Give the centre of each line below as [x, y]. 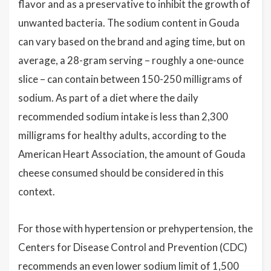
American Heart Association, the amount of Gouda [132, 154]
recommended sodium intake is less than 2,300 [123, 116]
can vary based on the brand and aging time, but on [132, 41]
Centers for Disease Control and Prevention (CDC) [133, 247]
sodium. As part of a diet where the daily [108, 98]
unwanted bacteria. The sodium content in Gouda [129, 23]
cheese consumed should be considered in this [121, 173]
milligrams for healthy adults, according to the [122, 135]
